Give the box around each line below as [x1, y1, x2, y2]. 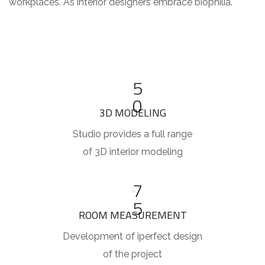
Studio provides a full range [73, 128, 192, 140]
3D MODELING [99, 104, 166, 121]
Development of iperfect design [63, 230, 202, 242]
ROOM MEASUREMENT [78, 206, 187, 223]
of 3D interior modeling [82, 146, 183, 157]
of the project [103, 248, 162, 260]
